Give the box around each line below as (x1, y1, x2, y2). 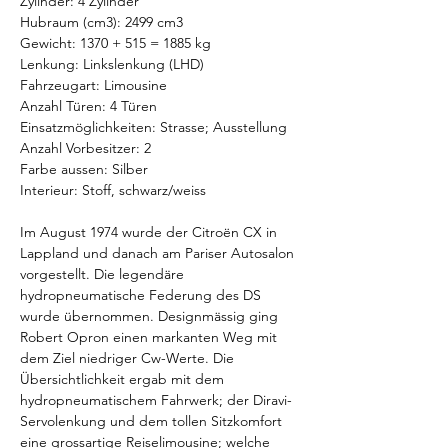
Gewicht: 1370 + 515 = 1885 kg (20, 34, 219, 52)
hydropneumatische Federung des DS (20, 286, 265, 304)
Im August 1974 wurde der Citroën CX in (20, 223, 281, 241)
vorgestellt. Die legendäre (20, 265, 188, 283)
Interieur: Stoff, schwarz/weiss (20, 181, 226, 199)
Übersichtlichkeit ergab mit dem (20, 370, 228, 388)
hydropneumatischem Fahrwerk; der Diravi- (20, 391, 292, 409)
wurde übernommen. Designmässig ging (20, 307, 282, 325)
